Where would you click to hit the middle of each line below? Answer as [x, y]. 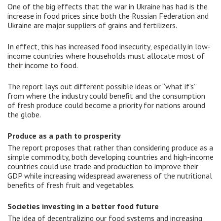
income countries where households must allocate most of [106, 56]
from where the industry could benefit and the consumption [106, 96]
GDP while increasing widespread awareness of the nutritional [110, 176]
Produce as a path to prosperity [64, 136]
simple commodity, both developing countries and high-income [110, 157]
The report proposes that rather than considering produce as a [110, 148]
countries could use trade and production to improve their [103, 166]
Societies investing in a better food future [83, 206]
